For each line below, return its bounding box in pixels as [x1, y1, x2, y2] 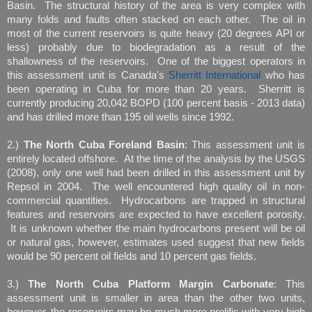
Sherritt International [168, 69, 261, 81]
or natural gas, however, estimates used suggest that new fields [7, 236, 305, 248]
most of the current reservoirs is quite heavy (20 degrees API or [7, 27, 305, 39]
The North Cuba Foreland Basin [23, 139, 185, 150]
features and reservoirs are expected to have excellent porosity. [7, 208, 305, 220]
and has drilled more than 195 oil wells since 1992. [7, 111, 234, 123]
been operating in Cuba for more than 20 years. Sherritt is [7, 83, 305, 95]
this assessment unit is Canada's [7, 69, 169, 81]
